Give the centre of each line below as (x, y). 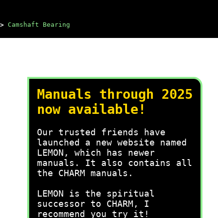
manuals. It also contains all (115, 163)
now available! (91, 109)
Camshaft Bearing (39, 25)
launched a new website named (112, 142)
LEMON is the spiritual (96, 193)
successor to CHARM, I (93, 204)
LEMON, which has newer (96, 153)
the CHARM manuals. (85, 173)
